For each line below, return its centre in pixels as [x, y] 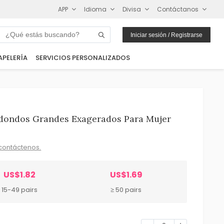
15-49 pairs [19, 189]
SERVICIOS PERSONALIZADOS [82, 58]
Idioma [95, 9]
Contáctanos [178, 9]
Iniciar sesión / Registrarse [167, 35]
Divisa [132, 9]
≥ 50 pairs [126, 189]
